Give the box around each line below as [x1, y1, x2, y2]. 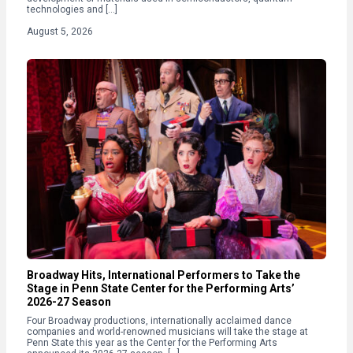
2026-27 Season [27, 295, 113, 308]
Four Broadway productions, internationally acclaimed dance [27, 314, 292, 326]
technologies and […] [27, 3, 117, 15]
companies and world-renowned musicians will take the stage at [27, 325, 308, 337]
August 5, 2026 [27, 26, 93, 38]
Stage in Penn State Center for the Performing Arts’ [27, 281, 295, 295]
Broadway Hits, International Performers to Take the [27, 268, 300, 281]
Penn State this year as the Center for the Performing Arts [27, 336, 277, 348]
